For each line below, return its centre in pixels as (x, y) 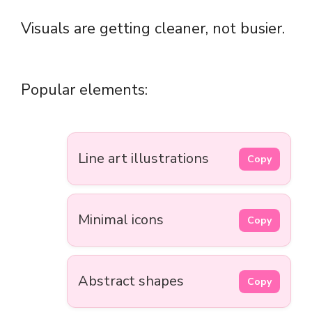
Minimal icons (121, 220)
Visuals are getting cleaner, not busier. (153, 29)
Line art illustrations (143, 159)
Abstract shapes (131, 281)
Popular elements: (84, 90)
